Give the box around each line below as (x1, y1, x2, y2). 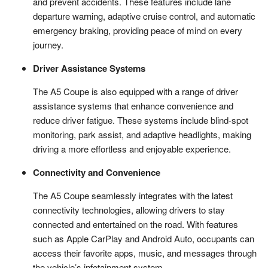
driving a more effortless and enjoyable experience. (33, 142, 231, 156)
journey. (33, 38, 63, 51)
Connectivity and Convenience (33, 166, 160, 179)
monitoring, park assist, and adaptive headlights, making (33, 128, 251, 141)
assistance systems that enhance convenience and (33, 99, 233, 112)
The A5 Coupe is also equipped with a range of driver (33, 85, 238, 98)
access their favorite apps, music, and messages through (33, 246, 257, 260)
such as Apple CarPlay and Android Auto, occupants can (33, 232, 254, 245)
